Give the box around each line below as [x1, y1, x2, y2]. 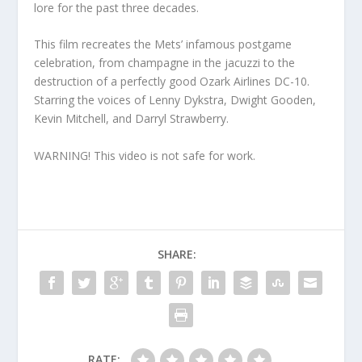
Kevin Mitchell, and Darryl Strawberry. [34, 111, 229, 127]
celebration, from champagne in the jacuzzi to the [34, 55, 296, 71]
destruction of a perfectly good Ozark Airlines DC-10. [34, 74, 310, 90]
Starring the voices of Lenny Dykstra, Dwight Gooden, [34, 92, 317, 108]
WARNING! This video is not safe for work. [34, 147, 256, 163]
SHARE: [158, 246, 196, 262]
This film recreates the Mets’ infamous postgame [34, 36, 293, 53]
